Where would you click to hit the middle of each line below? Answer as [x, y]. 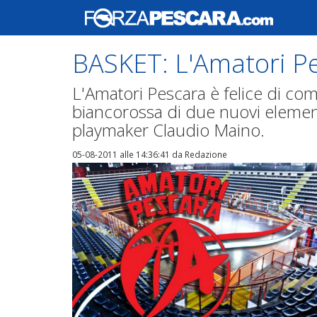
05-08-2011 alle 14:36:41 [121, 154]
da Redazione [198, 154]
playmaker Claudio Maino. [168, 130]
